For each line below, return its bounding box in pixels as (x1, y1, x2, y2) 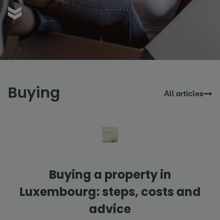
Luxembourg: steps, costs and (19, 184, 201, 200)
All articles (164, 89, 203, 98)
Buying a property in (49, 166, 171, 183)
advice (89, 201, 131, 217)
